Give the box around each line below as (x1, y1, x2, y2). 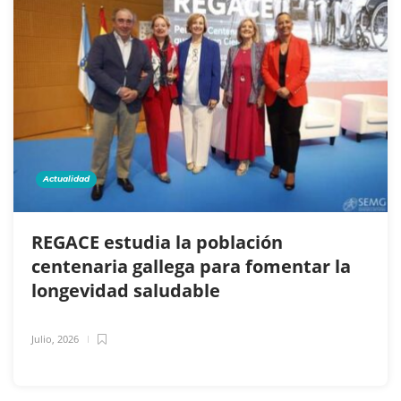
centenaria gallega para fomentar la (31, 253, 351, 278)
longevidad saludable (31, 277, 225, 303)
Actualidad (43, 173, 90, 183)
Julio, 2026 (31, 331, 79, 346)
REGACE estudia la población (31, 229, 283, 254)
